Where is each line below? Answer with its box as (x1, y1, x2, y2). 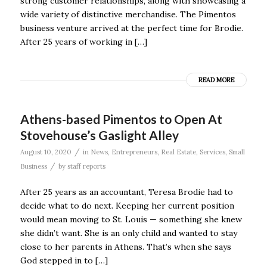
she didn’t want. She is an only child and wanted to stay (20, 227, 237, 238)
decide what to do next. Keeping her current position (20, 200, 234, 211)
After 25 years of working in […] (20, 36, 147, 47)
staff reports (67, 162, 105, 170)
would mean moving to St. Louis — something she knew (20, 213, 242, 225)
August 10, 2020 (20, 147, 72, 156)
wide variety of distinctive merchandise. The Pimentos (20, 8, 236, 20)
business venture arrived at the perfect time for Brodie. (20, 22, 243, 33)
